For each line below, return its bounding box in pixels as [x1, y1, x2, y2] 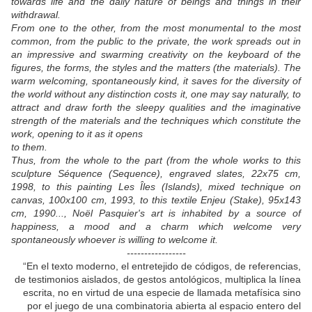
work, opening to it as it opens [11, 128, 143, 140]
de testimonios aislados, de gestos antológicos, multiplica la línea [15, 274, 301, 286]
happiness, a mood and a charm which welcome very [11, 221, 301, 233]
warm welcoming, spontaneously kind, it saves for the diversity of [11, 75, 301, 87]
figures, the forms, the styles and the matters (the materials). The [11, 62, 301, 74]
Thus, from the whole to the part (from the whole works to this [11, 155, 301, 166]
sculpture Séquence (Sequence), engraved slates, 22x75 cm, [11, 168, 301, 180]
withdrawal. [11, 9, 61, 21]
